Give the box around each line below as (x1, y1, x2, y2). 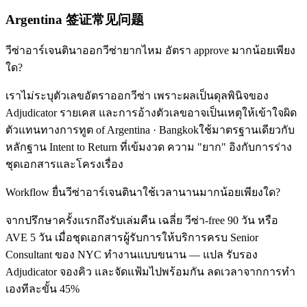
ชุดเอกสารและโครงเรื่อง (5, 158, 123, 171)
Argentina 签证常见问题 (5, 12, 144, 27)
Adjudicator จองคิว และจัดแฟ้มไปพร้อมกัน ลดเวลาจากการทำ (5, 266, 295, 278)
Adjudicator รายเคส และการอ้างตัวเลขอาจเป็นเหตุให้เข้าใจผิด (5, 107, 297, 119)
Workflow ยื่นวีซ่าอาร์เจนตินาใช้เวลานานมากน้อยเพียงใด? (5, 186, 280, 199)
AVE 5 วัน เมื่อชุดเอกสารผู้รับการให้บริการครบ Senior (5, 232, 258, 244)
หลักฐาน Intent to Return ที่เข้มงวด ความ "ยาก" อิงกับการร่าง (5, 141, 292, 153)
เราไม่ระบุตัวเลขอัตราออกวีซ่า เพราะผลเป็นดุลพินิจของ (5, 90, 269, 102)
